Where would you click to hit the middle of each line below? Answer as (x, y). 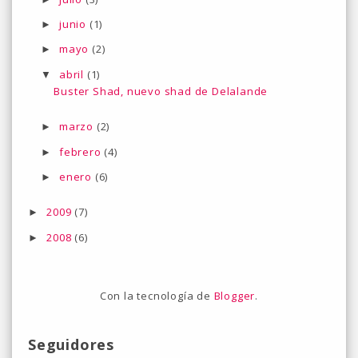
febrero (82, 151)
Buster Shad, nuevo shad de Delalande (161, 91)
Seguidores (71, 344)
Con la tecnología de (157, 295)
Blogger (235, 295)
